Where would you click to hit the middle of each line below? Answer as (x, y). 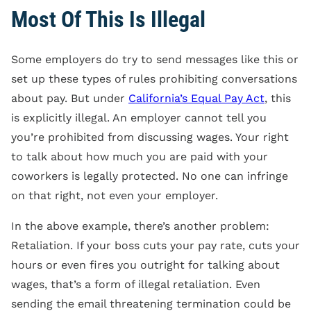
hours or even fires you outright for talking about (145, 264)
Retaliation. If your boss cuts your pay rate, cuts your (155, 245)
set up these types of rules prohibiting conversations (154, 78)
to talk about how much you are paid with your (140, 156)
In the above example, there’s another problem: (140, 226)
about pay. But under (70, 98)
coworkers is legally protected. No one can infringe (150, 176)
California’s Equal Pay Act (196, 98)
